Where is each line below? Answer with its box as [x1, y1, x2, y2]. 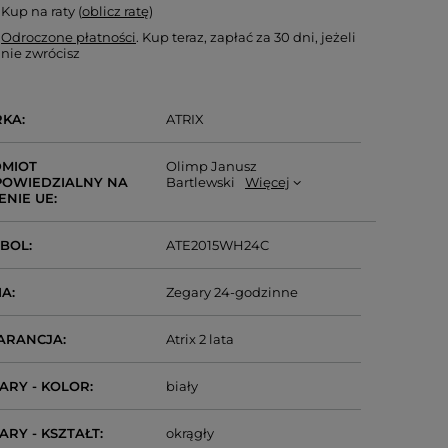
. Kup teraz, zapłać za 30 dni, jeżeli [136, 29, 357, 45]
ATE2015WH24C [166, 237, 270, 253]
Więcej [245, 174, 291, 190]
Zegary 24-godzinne [166, 284, 299, 300]
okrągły [166, 425, 215, 441]
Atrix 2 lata [166, 331, 235, 347]
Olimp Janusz [166, 158, 258, 174]
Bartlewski [166, 174, 236, 190]
